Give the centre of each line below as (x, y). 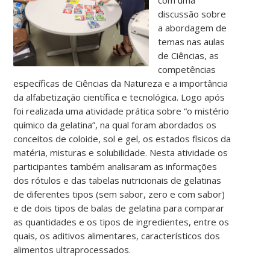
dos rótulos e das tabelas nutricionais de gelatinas (118, 181)
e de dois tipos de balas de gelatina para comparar (119, 208)
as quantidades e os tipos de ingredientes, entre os (121, 222)
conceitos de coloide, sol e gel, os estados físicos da (122, 139)
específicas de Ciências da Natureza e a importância (121, 83)
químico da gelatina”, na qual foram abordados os (115, 125)
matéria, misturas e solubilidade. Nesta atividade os (121, 153)
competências (187, 70)
